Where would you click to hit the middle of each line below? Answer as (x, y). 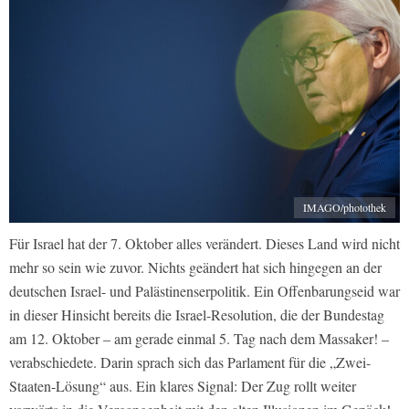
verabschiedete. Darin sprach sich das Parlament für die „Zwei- (190, 362)
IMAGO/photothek (345, 208)
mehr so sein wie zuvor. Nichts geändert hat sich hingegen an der (195, 267)
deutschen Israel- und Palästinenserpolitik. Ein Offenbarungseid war (204, 291)
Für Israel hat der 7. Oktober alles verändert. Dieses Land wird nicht (204, 244)
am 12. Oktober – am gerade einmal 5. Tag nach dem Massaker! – (199, 339)
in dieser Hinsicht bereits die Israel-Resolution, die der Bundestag (197, 315)
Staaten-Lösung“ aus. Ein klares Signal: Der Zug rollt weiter (183, 386)
